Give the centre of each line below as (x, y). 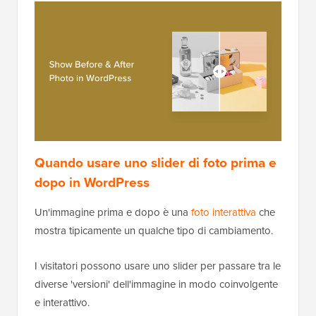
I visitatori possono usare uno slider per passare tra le (158, 266)
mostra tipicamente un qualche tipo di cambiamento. (154, 231)
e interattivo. (62, 303)
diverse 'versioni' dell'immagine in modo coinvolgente (156, 284)
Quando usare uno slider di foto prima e (156, 163)
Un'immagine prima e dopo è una (113, 212)
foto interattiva (224, 212)
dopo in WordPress (92, 182)
